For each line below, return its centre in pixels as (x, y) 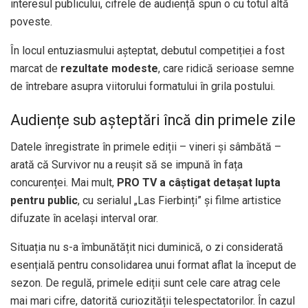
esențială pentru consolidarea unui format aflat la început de (153, 265)
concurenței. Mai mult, (64, 183)
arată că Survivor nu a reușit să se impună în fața (126, 165)
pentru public (44, 201)
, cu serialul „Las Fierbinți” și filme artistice (179, 201)
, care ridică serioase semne (226, 68)
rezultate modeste (109, 68)
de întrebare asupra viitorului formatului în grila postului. (143, 86)
